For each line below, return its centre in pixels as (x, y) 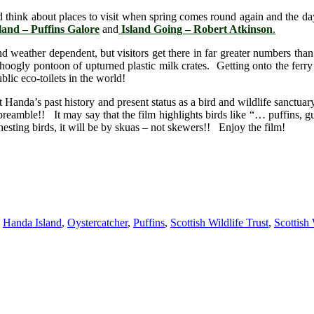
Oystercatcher (97, 223)
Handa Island (32, 223)
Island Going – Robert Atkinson (196, 29)
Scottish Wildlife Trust (219, 223)
